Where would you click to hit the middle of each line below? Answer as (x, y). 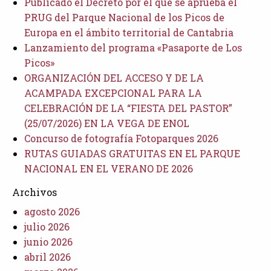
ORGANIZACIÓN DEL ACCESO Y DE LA (114, 77)
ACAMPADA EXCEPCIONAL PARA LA (113, 93)
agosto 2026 (52, 211)
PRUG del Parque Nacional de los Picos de (124, 17)
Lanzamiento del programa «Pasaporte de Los (133, 47)
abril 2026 (47, 256)
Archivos (34, 192)
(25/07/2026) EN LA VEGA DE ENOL (107, 123)
